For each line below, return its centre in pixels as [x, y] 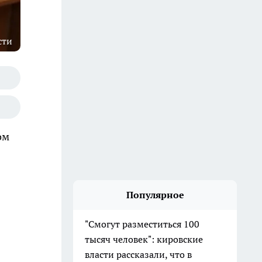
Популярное [155, 195]
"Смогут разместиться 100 [142, 224]
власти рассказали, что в [138, 254]
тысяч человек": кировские [144, 239]
